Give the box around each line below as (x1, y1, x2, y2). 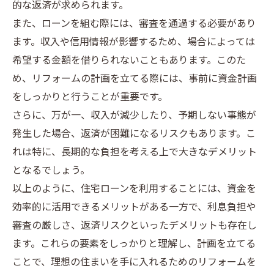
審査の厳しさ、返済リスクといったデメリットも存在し (12, 218, 257, 234)
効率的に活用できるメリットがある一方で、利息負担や (12, 199, 256, 216)
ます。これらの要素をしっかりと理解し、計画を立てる (12, 236, 256, 253)
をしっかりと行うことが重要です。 (12, 89, 168, 106)
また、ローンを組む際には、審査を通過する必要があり (12, 16, 256, 32)
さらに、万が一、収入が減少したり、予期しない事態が (12, 108, 256, 124)
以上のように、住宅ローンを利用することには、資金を (12, 181, 256, 198)
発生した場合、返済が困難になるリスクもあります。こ (12, 126, 256, 143)
